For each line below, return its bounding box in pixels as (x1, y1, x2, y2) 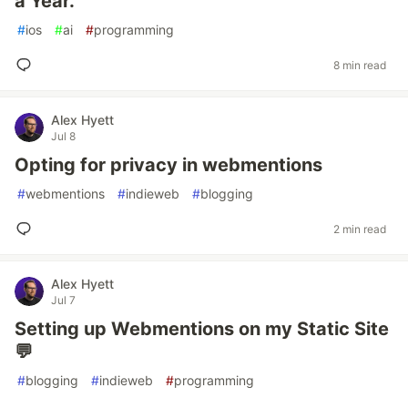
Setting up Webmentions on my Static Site (15, 318, 389, 340)
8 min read (333, 57, 386, 72)
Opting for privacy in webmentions (15, 154, 322, 176)
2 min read (333, 221, 386, 236)
